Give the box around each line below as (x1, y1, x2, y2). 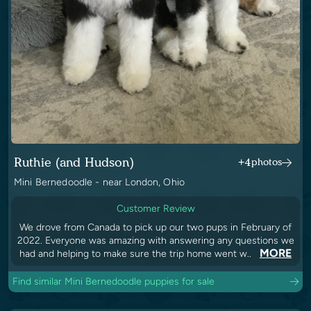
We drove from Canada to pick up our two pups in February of (19, 221, 292, 233)
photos (251, 155, 282, 168)
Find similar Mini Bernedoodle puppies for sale (12, 275, 215, 287)
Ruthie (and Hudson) (14, 154, 134, 170)
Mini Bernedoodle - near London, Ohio (14, 176, 185, 188)
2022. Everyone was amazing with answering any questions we (17, 234, 294, 246)
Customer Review (116, 202, 195, 215)
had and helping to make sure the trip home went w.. (19, 247, 254, 260)
